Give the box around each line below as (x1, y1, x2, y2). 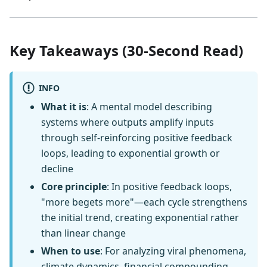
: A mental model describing (86, 100, 212, 114)
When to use (41, 244, 100, 258)
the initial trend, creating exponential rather (41, 211, 239, 225)
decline (41, 162, 73, 176)
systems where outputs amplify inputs (41, 116, 214, 129)
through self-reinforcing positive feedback (41, 131, 232, 145)
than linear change (41, 226, 126, 240)
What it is (41, 100, 86, 114)
